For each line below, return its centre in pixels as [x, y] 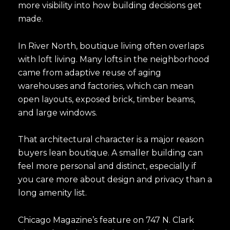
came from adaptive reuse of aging [90, 72]
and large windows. [57, 112]
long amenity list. [52, 193]
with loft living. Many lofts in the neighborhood [114, 59]
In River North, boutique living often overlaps [111, 46]
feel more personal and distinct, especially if [107, 166]
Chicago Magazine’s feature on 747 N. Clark [106, 220]
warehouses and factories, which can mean [106, 86]
